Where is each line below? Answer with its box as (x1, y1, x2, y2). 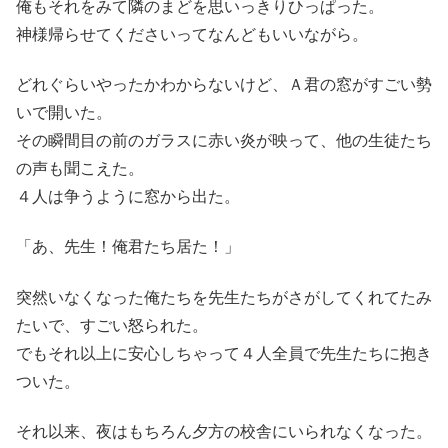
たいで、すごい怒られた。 (16, 316, 208, 334)
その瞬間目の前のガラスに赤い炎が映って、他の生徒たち (16, 132, 432, 149)
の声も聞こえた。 (16, 160, 144, 177)
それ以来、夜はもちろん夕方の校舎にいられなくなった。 (16, 423, 432, 441)
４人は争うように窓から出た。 (16, 188, 240, 205)
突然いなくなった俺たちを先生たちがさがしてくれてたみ (16, 288, 432, 306)
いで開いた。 (16, 104, 112, 121)
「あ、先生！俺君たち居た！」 (16, 238, 240, 256)
